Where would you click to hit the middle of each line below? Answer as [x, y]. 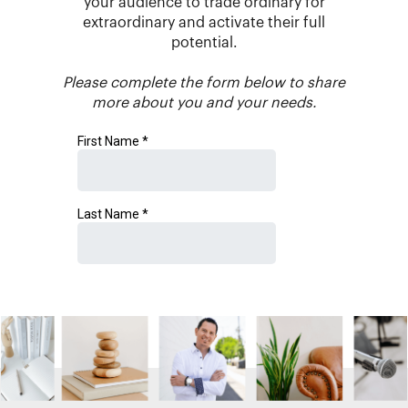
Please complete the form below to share [204, 83]
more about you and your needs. [204, 103]
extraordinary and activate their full [204, 23]
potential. [204, 43]
